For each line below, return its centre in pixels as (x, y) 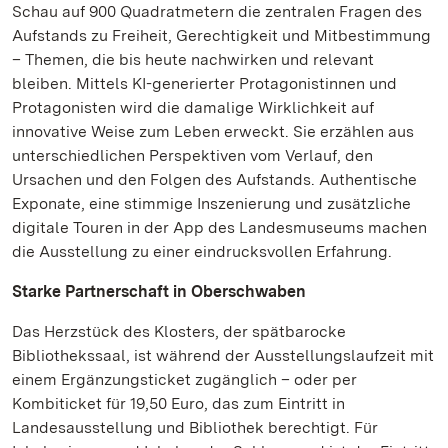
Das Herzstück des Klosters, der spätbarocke (179, 331)
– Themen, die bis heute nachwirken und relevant (193, 59)
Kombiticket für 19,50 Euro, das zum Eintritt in (178, 403)
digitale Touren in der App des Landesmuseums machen (219, 227)
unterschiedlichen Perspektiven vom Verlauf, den (192, 155)
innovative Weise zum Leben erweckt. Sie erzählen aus (213, 131)
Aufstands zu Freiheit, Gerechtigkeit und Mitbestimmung (221, 35)
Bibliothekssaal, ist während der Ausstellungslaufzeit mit (223, 355)
